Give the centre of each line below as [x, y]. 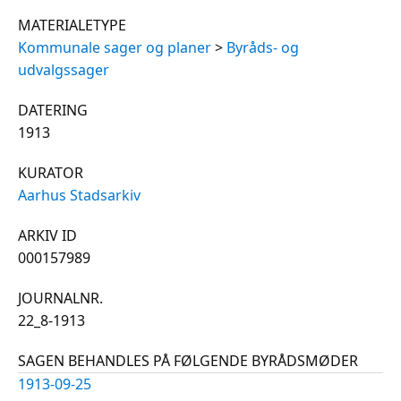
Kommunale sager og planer [115, 47]
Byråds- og [263, 47]
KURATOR [51, 172]
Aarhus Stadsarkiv [79, 195]
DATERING [53, 110]
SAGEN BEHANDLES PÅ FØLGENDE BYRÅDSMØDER [188, 360]
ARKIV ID [47, 235]
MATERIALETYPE [72, 25]
